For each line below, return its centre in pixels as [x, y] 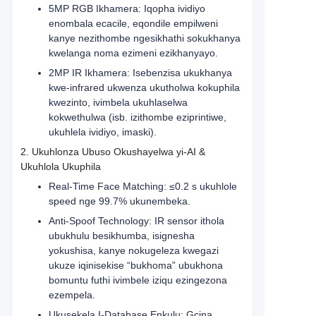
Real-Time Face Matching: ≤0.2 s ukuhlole [143, 186]
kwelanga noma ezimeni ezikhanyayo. [133, 53]
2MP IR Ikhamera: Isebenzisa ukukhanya [140, 73]
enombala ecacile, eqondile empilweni [133, 23]
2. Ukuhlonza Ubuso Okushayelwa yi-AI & [113, 152]
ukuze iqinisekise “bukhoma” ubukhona [136, 265]
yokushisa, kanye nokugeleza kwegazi [134, 250]
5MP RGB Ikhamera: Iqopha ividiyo [127, 8]
